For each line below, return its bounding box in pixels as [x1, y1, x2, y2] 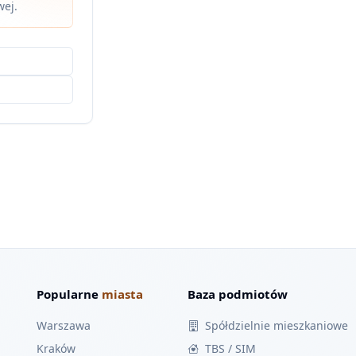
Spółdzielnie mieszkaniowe [205, 318, 348, 333]
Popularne [37, 286, 102, 302]
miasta [102, 286, 143, 302]
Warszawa [37, 318, 91, 333]
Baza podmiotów [188, 286, 288, 302]
